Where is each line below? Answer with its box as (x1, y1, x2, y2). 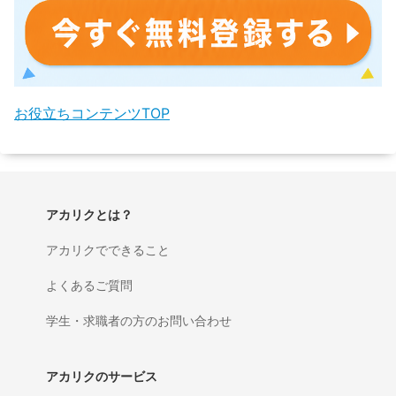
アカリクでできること (46, 241, 171, 257)
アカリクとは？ (46, 206, 133, 222)
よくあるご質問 (46, 277, 133, 293)
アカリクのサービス (46, 368, 158, 384)
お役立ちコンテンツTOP (14, 103, 170, 122)
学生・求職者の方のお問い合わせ (46, 312, 232, 328)
